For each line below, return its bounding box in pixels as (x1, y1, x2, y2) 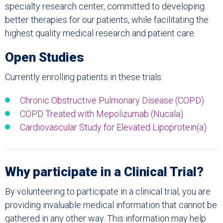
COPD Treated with (20, 109, 96, 119)
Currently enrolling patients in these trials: (5, 72, 163, 82)
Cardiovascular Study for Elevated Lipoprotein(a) (20, 122, 207, 132)
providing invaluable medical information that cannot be (5, 200, 217, 210)
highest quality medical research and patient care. (5, 28, 196, 38)
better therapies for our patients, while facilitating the (5, 14, 209, 25)
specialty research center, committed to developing (5, 1, 205, 11)
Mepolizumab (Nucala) (96, 109, 183, 119)
